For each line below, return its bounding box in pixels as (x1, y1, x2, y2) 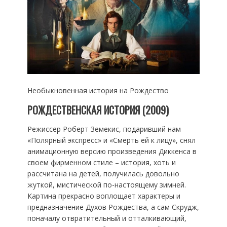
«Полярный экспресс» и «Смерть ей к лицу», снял (27, 135, 196, 145)
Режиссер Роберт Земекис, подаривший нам (27, 124, 181, 134)
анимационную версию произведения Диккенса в (27, 146, 197, 157)
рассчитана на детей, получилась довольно (27, 169, 179, 179)
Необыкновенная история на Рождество (27, 86, 169, 96)
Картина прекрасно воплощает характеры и (27, 191, 180, 201)
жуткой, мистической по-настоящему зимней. (27, 180, 186, 190)
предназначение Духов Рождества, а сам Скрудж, (27, 202, 199, 212)
